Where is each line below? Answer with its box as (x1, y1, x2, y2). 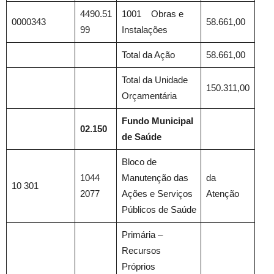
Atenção (206, 188, 239, 199)
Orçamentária (121, 91, 177, 101)
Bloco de (121, 157, 157, 167)
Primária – (121, 229, 163, 240)
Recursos (121, 245, 161, 256)
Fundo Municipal (121, 116, 193, 126)
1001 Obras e (121, 9, 183, 19)
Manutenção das (121, 172, 188, 183)
